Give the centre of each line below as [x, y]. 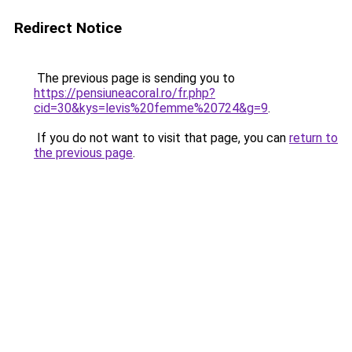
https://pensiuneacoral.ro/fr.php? [125, 93]
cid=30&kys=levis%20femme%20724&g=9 [151, 108]
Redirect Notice [68, 28]
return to [313, 138]
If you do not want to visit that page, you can [161, 138]
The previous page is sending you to [134, 78]
